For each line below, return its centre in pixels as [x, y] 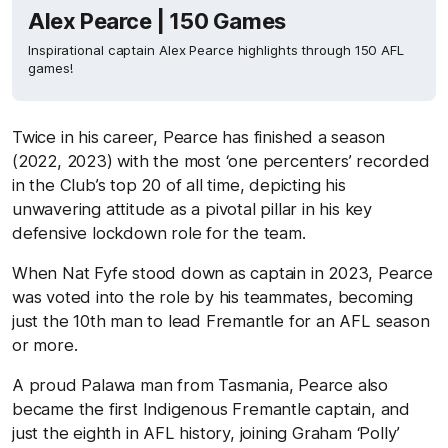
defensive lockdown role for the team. [159, 233]
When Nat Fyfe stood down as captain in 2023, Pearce [222, 273]
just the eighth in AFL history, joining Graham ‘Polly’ [206, 433]
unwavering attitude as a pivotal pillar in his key [192, 209]
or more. [45, 345]
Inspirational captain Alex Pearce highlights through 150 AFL [216, 50]
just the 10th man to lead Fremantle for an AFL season [221, 321]
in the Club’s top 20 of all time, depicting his [179, 185]
